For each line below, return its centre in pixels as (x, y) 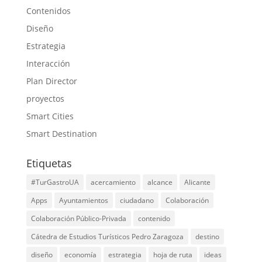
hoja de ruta (173, 255)
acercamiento (113, 182)
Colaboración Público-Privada (78, 218)
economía (80, 255)
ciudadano (137, 200)
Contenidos (48, 11)
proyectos (45, 99)
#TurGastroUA (55, 182)
